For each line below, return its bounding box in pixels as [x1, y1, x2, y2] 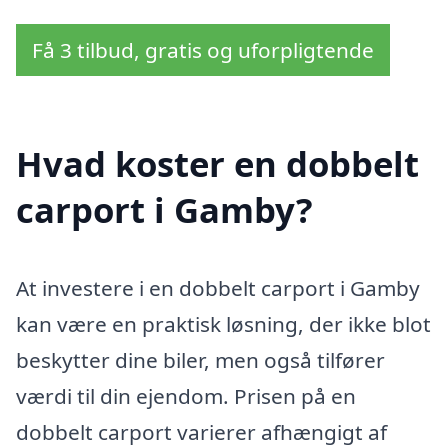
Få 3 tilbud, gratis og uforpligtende [32, 36, 374, 65]
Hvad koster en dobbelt [16, 140, 419, 187]
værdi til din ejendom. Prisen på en [16, 381, 356, 410]
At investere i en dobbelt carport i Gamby [16, 273, 420, 302]
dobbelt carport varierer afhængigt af [16, 417, 387, 446]
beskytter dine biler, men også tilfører [16, 345, 385, 374]
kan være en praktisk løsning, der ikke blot [16, 309, 431, 338]
